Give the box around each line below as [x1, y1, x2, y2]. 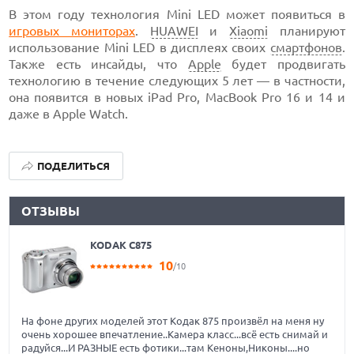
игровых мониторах [9, 24, 135, 39]
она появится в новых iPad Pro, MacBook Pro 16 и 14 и [9, 90, 345, 105]
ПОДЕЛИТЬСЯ [37, 160, 111, 172]
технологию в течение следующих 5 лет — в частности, [9, 73, 345, 88]
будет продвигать [220, 57, 345, 72]
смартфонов [269, 40, 342, 55]
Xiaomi [229, 24, 269, 39]
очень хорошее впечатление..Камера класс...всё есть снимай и [21, 329, 329, 341]
